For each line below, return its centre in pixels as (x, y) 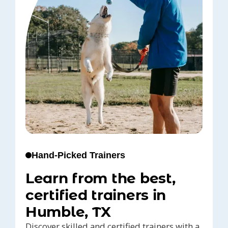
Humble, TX (68, 212)
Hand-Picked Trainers (78, 155)
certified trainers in (96, 195)
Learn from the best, (101, 178)
